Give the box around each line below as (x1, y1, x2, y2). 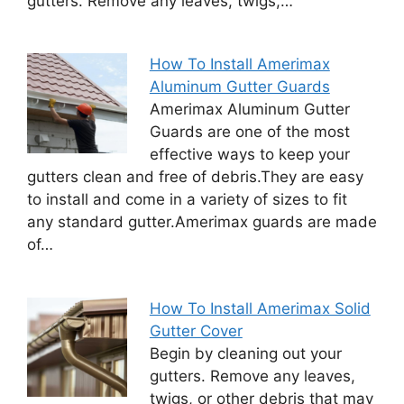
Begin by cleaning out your (149, 344, 342, 363)
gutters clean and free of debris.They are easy (27, 168, 363, 186)
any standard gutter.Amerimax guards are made (27, 213, 377, 231)
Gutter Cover (149, 321, 243, 340)
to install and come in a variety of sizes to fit (27, 190, 347, 208)
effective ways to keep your (149, 145, 350, 163)
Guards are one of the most (149, 123, 350, 141)
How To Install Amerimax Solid (149, 298, 371, 317)
